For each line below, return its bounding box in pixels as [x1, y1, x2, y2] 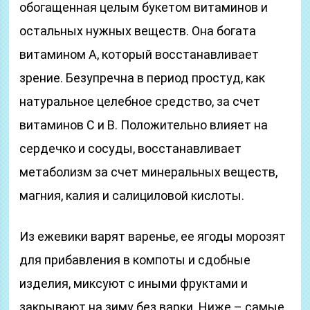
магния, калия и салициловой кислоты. [19, 188, 245, 203]
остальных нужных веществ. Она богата [19, 24, 257, 38]
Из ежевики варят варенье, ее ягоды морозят [19, 229, 286, 244]
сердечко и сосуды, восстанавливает [19, 141, 242, 156]
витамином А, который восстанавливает [19, 47, 259, 62]
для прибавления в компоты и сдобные [19, 253, 251, 267]
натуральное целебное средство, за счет [19, 94, 261, 109]
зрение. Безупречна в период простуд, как [19, 71, 266, 85]
